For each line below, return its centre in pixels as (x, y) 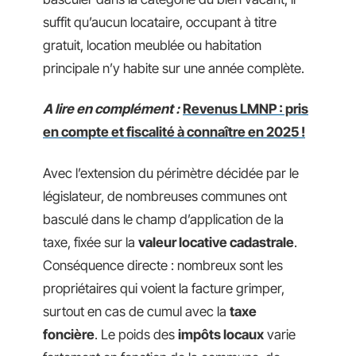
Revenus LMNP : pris (246, 109)
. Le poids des (136, 334)
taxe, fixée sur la (91, 242)
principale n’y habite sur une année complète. (174, 68)
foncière (69, 334)
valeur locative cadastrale (216, 242)
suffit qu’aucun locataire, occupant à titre (160, 22)
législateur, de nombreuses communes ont (165, 196)
